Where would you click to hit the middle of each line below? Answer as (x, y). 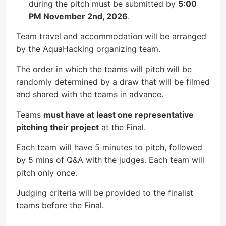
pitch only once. (47, 173)
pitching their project (58, 127)
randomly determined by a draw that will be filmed (113, 82)
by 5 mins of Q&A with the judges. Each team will (110, 160)
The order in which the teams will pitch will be (104, 69)
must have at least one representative (119, 115)
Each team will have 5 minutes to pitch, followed (109, 147)
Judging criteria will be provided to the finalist (105, 193)
